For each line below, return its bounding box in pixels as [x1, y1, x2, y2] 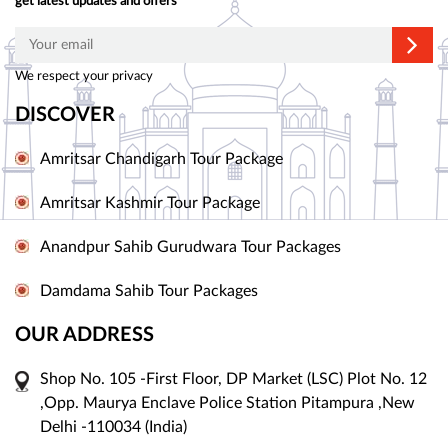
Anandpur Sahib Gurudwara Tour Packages [40, 239, 341, 256]
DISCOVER [15, 105, 115, 126]
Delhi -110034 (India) [40, 419, 187, 436]
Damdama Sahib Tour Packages [40, 283, 258, 300]
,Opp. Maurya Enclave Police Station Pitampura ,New [40, 395, 415, 412]
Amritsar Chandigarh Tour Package [40, 151, 283, 168]
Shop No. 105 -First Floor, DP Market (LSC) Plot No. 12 [40, 371, 427, 388]
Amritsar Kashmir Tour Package [40, 195, 260, 212]
